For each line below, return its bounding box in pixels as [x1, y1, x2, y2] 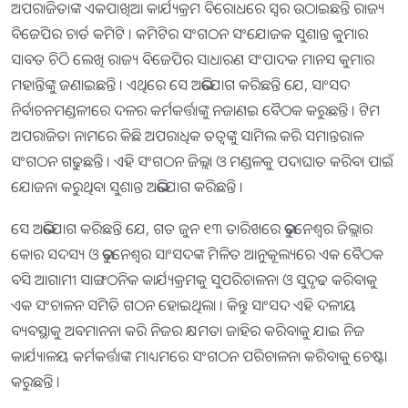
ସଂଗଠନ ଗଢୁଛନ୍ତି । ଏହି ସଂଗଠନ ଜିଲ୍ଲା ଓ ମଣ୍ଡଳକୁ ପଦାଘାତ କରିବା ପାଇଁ [11, 151, 393, 172]
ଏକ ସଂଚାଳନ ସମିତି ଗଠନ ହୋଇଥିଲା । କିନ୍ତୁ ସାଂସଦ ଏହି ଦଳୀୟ [11, 295, 356, 316]
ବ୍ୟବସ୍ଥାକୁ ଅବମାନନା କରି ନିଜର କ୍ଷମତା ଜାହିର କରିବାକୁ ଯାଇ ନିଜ [11, 321, 364, 342]
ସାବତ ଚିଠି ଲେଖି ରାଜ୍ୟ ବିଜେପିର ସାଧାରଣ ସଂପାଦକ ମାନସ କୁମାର [11, 49, 374, 70]
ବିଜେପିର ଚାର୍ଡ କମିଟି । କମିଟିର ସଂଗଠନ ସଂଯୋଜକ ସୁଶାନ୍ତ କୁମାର [11, 24, 368, 45]
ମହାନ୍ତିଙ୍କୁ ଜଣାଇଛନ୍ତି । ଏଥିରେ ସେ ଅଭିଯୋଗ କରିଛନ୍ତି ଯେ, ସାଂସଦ [11, 75, 350, 96]
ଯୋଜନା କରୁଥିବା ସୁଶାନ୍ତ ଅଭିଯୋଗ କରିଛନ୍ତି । [11, 177, 243, 198]
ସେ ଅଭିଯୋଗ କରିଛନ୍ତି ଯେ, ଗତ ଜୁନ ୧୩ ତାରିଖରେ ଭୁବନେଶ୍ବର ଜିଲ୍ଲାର [11, 219, 372, 240]
